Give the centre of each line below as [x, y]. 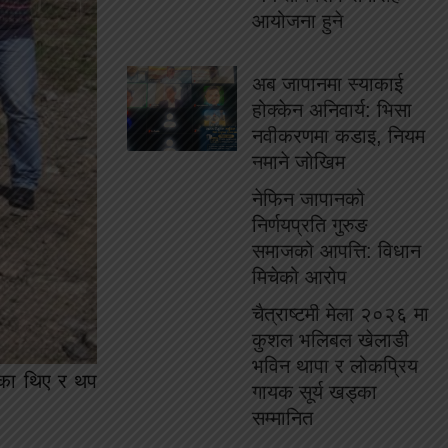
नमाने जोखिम [298, 162]
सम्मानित [282, 418]
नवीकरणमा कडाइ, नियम [338, 136]
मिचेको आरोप [299, 277]
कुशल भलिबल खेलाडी [330, 340]
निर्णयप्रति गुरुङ [310, 225]
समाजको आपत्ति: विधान [336, 251]
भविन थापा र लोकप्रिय [335, 366]
